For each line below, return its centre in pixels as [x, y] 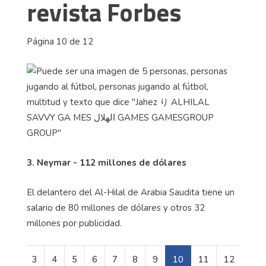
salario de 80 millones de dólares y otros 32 [116, 208]
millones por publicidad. [74, 224]
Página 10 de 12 [60, 42]
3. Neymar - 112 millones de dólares [107, 163]
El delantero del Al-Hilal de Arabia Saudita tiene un [131, 193]
